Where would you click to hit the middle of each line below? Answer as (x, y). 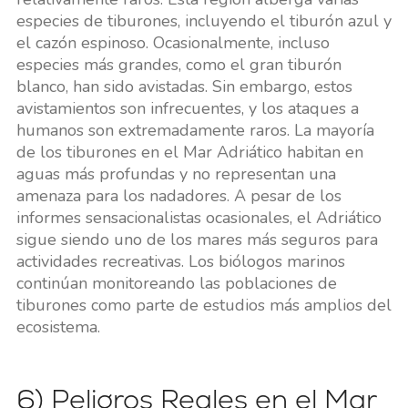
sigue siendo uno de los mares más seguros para (197, 239)
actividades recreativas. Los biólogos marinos (180, 261)
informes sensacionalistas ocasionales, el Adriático (199, 217)
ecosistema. (58, 326)
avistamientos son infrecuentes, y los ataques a (187, 108)
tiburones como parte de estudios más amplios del (204, 305)
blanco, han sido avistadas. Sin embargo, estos (184, 86)
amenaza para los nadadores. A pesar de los (178, 195)
